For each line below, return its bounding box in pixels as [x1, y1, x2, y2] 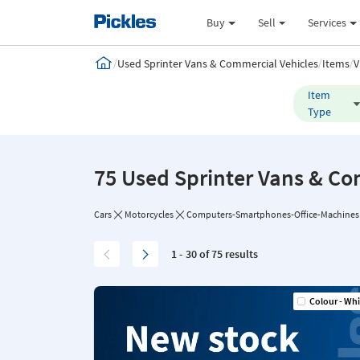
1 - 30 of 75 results [171, 246, 258, 261]
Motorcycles [125, 208, 174, 220]
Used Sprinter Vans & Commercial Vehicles [117, 56, 318, 71]
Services [308, 14, 347, 30]
